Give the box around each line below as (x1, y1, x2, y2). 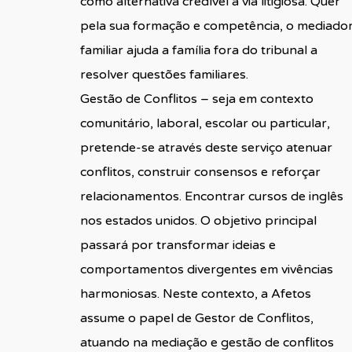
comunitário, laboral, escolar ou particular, (79, 115, 330, 131)
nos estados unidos (79, 212, 195, 229)
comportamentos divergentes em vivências (79, 261, 333, 277)
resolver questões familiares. (79, 66, 248, 82)
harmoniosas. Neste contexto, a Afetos (79, 285, 311, 302)
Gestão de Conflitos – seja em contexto (79, 90, 313, 107)
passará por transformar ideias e (79, 236, 276, 253)
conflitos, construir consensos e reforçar (79, 163, 321, 180)
